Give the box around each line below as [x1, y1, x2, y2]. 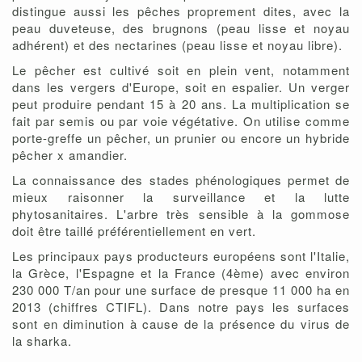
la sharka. [12, 332, 72, 350]
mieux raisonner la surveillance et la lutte [12, 188, 350, 206]
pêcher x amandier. [12, 146, 128, 164]
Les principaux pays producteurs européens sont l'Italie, [12, 247, 350, 265]
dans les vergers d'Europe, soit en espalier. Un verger [12, 78, 350, 96]
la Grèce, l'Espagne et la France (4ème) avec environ [12, 264, 350, 282]
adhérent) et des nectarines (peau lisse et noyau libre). [12, 36, 343, 54]
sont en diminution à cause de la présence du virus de [12, 315, 350, 333]
